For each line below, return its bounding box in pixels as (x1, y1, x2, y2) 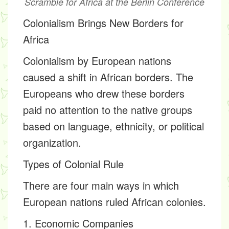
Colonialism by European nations (23, 53, 171, 68)
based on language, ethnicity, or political (23, 119, 204, 134)
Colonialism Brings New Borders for (23, 15, 184, 31)
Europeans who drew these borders (23, 86, 185, 101)
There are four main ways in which (23, 178, 179, 193)
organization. (23, 135, 81, 150)
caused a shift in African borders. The (23, 70, 193, 85)
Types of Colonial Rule (23, 156, 124, 172)
